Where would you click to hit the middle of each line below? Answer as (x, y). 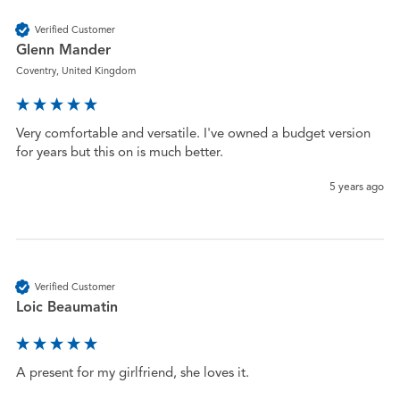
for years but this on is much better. (119, 152)
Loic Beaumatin (67, 308)
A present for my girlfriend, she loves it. (132, 373)
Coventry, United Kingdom (75, 71)
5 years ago (357, 187)
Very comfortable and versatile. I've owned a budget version (193, 133)
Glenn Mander (63, 50)
